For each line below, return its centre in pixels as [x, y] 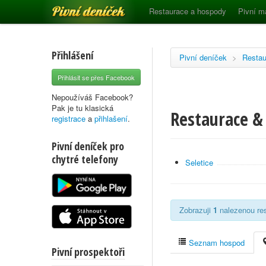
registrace [69, 118]
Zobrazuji [196, 210]
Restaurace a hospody [188, 11]
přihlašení [111, 118]
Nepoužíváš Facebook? [92, 97]
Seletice [199, 162]
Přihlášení [72, 55]
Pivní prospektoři [88, 252]
